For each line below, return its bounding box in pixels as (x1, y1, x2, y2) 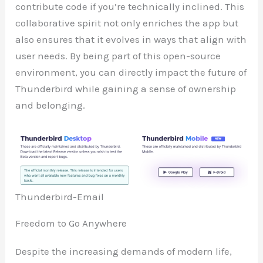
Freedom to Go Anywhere (15, 217, 127, 230)
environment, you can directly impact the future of (15, 66, 247, 79)
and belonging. (15, 99, 86, 112)
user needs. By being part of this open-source (15, 50, 221, 62)
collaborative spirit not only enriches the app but (15, 17, 239, 29)
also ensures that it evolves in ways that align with (15, 33, 247, 46)
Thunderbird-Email (15, 191, 104, 203)
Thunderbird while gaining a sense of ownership (15, 83, 237, 95)
